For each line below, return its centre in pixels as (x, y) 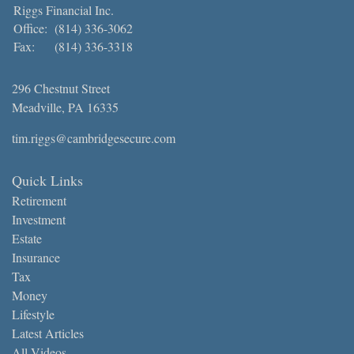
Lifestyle (33, 314)
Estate (27, 238)
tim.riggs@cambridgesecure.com (94, 137)
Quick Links (47, 180)
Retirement (39, 200)
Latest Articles (48, 333)
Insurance (36, 257)
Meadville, (38, 107)
